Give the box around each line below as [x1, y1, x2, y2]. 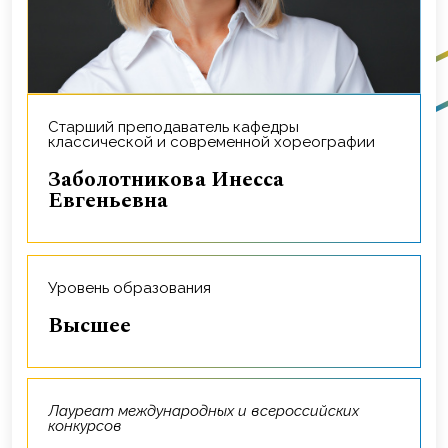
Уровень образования [57, 279, 211, 298]
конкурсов [48, 417, 122, 436]
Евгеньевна [48, 185, 168, 218]
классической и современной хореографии [48, 133, 375, 152]
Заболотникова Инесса [48, 164, 61, 197]
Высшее [63, 310, 131, 343]
